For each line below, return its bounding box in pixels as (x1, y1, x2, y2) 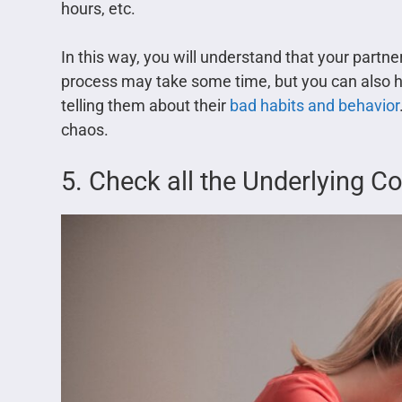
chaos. (61, 119, 109, 139)
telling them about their (61, 95, 230, 115)
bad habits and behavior (230, 95, 399, 115)
